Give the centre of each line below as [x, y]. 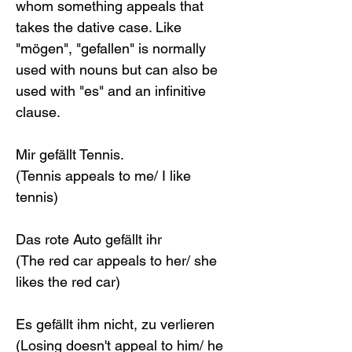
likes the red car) [68, 282]
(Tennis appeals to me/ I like [105, 176]
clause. [40, 112]
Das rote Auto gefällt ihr [89, 240]
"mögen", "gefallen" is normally [113, 49]
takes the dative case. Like [101, 27]
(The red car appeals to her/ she [118, 261]
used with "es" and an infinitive [113, 91]
